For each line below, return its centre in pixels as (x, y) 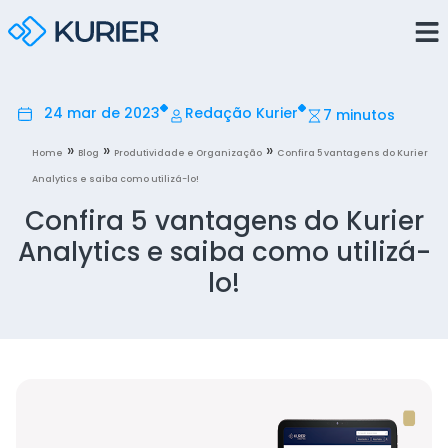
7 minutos (358, 115)
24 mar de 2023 (101, 113)
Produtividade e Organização (188, 153)
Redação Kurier (241, 113)
